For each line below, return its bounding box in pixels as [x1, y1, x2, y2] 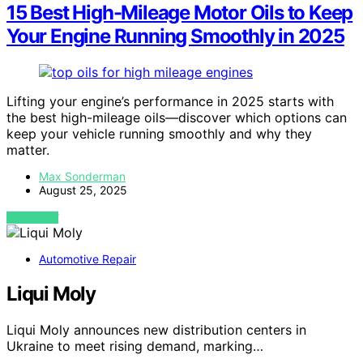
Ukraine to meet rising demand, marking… [6, 337, 263, 354]
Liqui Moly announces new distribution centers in [6, 321, 306, 338]
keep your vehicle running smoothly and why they [6, 125, 312, 142]
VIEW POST [6, 211, 59, 224]
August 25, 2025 [39, 182, 127, 197]
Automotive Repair [39, 251, 136, 266]
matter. [6, 141, 49, 158]
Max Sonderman [39, 169, 126, 183]
